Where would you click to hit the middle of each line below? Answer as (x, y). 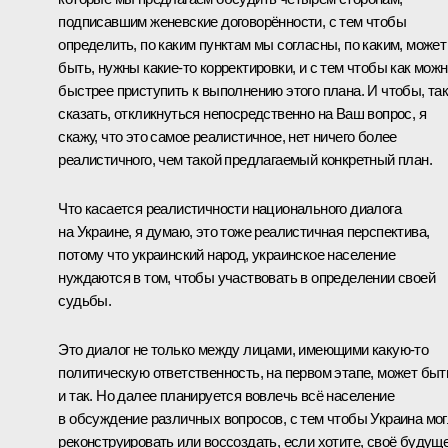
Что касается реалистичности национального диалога (229, 209)
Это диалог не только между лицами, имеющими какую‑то (243, 350)
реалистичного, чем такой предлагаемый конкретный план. (245, 160)
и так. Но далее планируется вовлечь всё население (226, 396)
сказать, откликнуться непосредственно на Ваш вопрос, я (242, 114)
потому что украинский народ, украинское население (226, 255)
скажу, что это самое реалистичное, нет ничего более (227, 137)
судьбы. (85, 301)
